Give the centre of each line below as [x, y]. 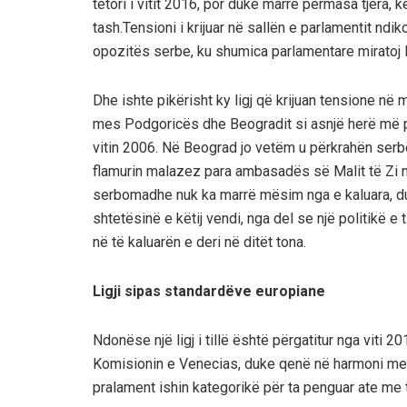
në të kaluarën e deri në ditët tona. [199, 242]
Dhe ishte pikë [139, 100]
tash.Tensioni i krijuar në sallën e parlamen [226, 27]
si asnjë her [330, 124]
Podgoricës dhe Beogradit [208, 124]
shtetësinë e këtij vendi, [170, 218]
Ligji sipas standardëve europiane [209, 291]
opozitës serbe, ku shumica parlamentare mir [235, 51]
